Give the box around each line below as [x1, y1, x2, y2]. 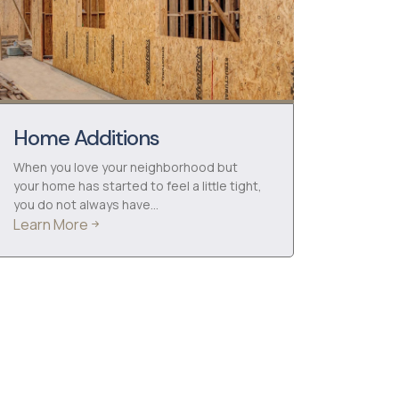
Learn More [13, 215, 88, 234]
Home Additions [13, 124, 159, 151]
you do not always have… [13, 196, 159, 213]
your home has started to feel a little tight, [13, 177, 262, 194]
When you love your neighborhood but [13, 159, 238, 175]
